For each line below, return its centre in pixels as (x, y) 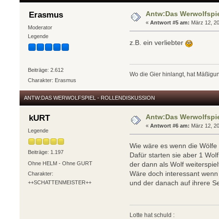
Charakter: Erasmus (52, 80)
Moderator (40, 27)
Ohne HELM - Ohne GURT (60, 164)
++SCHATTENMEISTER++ (59, 183)
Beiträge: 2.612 (45, 70)
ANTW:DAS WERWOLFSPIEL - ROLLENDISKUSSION (89, 98)
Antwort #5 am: (170, 22)
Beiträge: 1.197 (45, 152)
